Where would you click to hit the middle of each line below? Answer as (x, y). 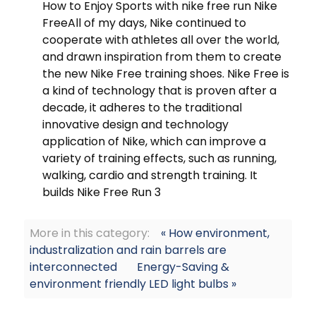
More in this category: (90, 233)
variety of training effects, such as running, (159, 159)
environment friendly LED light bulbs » (133, 284)
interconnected (73, 267)
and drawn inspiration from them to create (162, 57)
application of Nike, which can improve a (154, 142)
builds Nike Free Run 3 (102, 193)
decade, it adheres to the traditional (142, 108)
